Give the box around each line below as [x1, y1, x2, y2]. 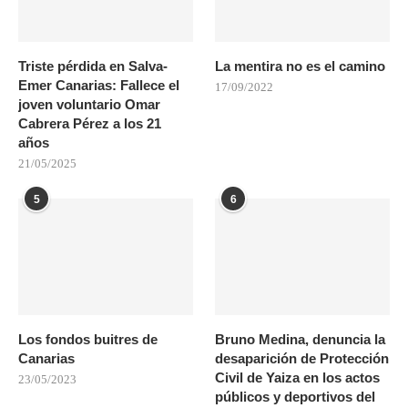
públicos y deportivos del [215, 388, 376, 404]
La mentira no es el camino [215, 57, 386, 74]
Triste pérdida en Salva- [18, 57, 168, 74]
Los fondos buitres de [18, 331, 158, 347]
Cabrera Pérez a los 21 [18, 115, 161, 131]
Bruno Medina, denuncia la [215, 331, 386, 347]
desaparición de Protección [215, 350, 390, 366]
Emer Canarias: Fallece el [18, 76, 179, 93]
